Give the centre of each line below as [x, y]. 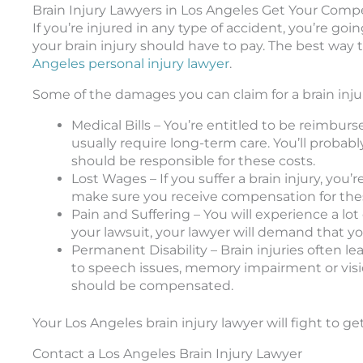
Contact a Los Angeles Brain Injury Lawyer [167, 353]
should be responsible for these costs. [193, 160]
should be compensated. [152, 285]
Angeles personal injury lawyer [131, 63]
